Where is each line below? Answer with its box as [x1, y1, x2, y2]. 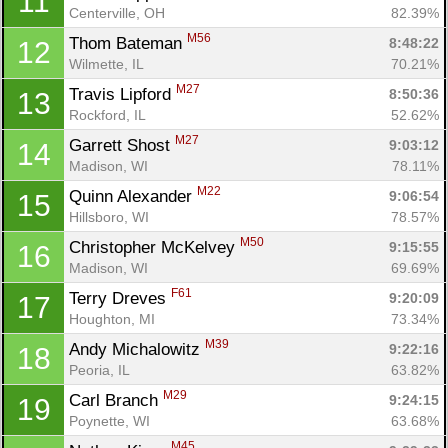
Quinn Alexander [69, 186, 197, 206]
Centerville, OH [69, 4, 165, 21]
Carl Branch [69, 390, 163, 410]
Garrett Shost [69, 135, 175, 155]
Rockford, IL [69, 106, 146, 123]
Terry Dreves [69, 288, 171, 308]
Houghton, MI [69, 310, 155, 327]
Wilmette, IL [69, 55, 144, 72]
